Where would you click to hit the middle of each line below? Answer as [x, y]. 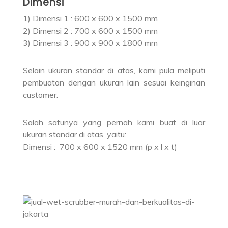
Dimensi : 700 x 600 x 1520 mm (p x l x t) [100, 146]
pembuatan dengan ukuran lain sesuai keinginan [114, 82]
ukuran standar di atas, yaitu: [74, 134]
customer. [40, 94]
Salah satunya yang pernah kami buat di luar [114, 122]
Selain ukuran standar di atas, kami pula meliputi [114, 70]
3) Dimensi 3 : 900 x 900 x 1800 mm [90, 42]
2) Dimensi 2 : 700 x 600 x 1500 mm [90, 30]
